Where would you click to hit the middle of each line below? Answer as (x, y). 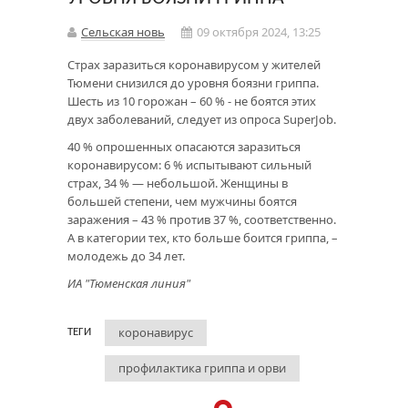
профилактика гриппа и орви (202, 368)
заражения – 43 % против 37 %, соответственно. (202, 219)
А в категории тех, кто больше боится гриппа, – (203, 238)
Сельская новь (123, 32)
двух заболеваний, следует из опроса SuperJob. (202, 119)
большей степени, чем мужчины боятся (182, 201)
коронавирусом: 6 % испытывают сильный (189, 165)
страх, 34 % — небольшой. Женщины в (178, 183)
